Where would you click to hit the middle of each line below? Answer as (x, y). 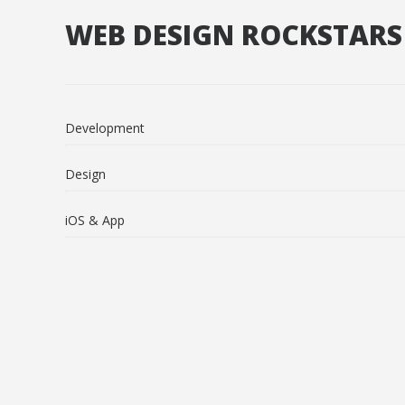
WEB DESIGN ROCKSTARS (234, 35)
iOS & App (95, 220)
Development (105, 128)
